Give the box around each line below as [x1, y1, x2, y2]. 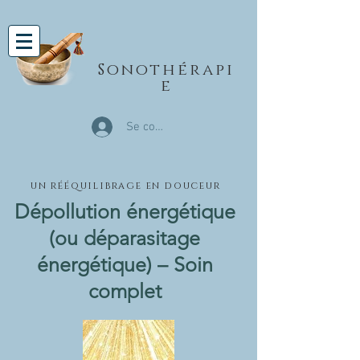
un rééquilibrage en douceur [31, 179, 221, 192]
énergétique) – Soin [36, 252, 213, 276]
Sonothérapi [98, 59, 235, 80]
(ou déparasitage [49, 226, 200, 250]
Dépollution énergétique [14, 199, 235, 223]
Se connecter [126, 119, 195, 134]
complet [88, 279, 162, 303]
